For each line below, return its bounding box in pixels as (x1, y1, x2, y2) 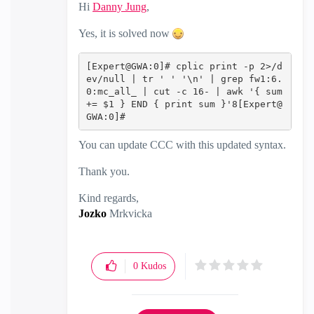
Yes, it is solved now (78, 27, 172, 40)
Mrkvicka (107, 207, 152, 220)
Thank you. (78, 165, 130, 178)
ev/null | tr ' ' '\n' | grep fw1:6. (86, 73, 282, 84)
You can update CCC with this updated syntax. (78, 139, 286, 151)
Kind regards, (78, 192, 139, 205)
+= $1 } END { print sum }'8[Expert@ (86, 98, 282, 109)
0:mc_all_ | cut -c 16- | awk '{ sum (86, 86, 282, 97)
